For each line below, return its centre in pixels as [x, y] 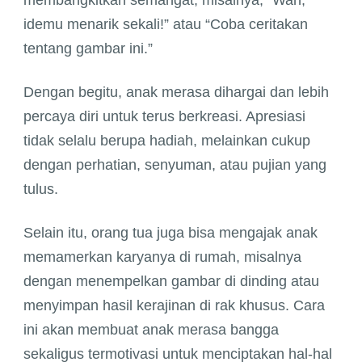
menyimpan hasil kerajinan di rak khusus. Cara [174, 306]
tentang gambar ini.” [88, 49]
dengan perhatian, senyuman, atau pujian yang [175, 165]
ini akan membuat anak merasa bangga [151, 330]
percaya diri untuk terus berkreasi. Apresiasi [164, 117]
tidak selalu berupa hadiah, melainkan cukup [167, 141]
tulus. [41, 189]
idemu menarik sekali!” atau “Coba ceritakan [166, 25]
